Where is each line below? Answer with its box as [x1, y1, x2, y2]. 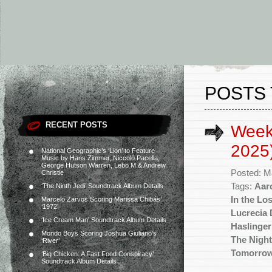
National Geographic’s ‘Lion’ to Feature [41, 147, 155, 154]
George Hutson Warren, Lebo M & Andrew [41, 161, 166, 169]
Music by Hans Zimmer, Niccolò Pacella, [41, 154, 160, 161]
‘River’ [41, 237, 59, 244]
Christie [41, 169, 64, 176]
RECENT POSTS [46, 120, 107, 129]
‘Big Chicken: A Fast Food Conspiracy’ [41, 250, 154, 257]
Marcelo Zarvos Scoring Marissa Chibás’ [41, 195, 161, 203]
